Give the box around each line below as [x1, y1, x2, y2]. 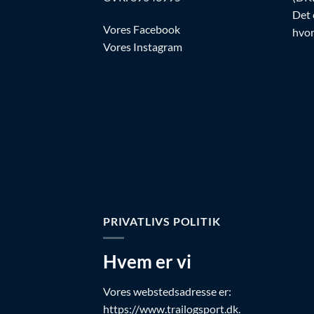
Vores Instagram [103, 39, 182, 53]
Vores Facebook [103, 22, 180, 36]
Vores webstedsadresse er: [103, 284, 231, 298]
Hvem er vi [103, 251, 191, 273]
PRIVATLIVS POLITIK [103, 214, 221, 228]
